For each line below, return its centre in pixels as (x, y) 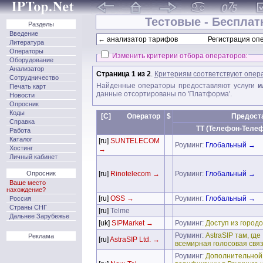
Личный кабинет (33, 156)
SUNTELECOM (134, 141)
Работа (20, 130)
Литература (27, 42)
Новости (22, 95)
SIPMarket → (131, 223)
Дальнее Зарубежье (39, 216)
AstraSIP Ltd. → (134, 239)
